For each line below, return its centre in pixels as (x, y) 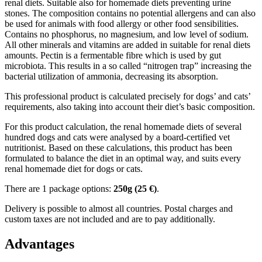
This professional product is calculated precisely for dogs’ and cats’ (127, 96)
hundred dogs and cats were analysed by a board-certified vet (117, 137)
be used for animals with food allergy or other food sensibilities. (122, 24)
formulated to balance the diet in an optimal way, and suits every (123, 158)
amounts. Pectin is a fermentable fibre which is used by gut (113, 56)
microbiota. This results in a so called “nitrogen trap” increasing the (128, 66)
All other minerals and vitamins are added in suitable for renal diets (127, 45)
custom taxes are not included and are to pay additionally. (110, 219)
